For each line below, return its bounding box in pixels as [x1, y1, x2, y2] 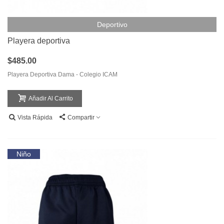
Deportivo [96, 20, 127, 29]
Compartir [67, 114, 94, 121]
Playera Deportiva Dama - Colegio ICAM [7, 71, 117, 78]
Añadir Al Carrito [28, 95, 73, 102]
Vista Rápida [17, 114, 52, 121]
